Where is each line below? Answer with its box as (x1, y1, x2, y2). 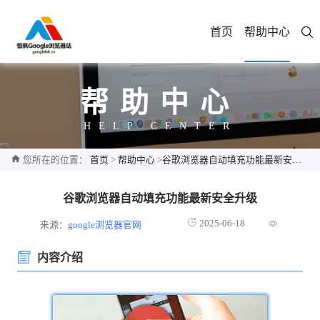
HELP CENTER (83, 121, 237, 131)
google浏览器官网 (68, 220, 142, 230)
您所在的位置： (23, 155, 88, 165)
